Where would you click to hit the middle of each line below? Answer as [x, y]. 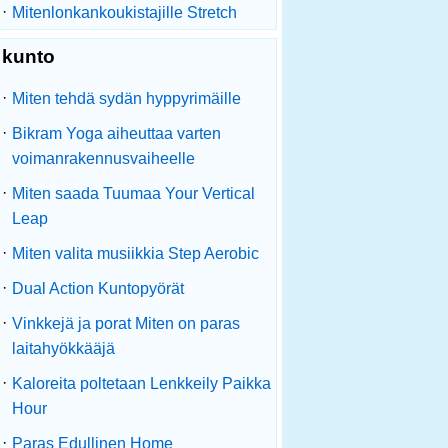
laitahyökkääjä [63, 348]
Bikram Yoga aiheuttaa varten [116, 133]
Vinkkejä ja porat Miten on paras [126, 323]
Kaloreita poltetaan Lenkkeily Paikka [141, 383]
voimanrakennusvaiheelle [103, 158]
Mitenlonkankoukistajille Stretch [124, 12]
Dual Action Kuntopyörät [98, 288]
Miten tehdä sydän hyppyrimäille [126, 98]
